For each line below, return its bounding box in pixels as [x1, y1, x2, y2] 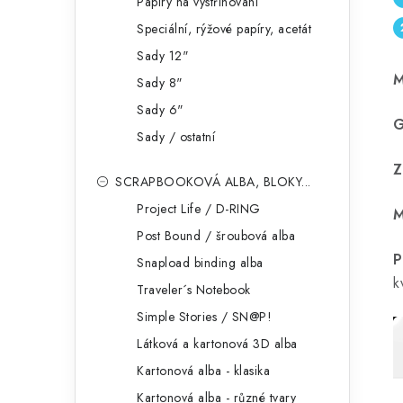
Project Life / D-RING [137, 200, 261, 218]
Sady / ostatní [137, 128, 215, 146]
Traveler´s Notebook [137, 281, 251, 299]
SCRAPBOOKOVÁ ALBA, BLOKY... [115, 173, 311, 191]
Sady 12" [137, 47, 189, 65]
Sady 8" [137, 74, 184, 92]
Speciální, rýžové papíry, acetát [137, 20, 311, 38]
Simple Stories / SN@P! [137, 308, 272, 326]
